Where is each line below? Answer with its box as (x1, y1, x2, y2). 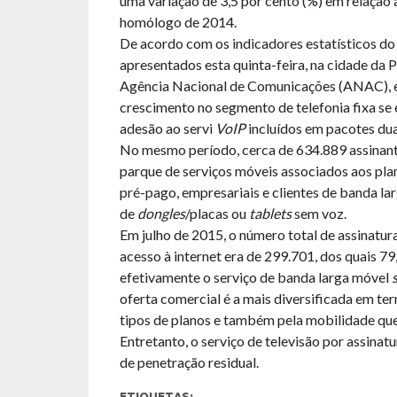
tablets (248, 205, 294, 222)
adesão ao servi (119, 120, 215, 136)
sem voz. (293, 205, 346, 222)
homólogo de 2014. (119, 13, 237, 30)
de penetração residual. (119, 354, 259, 370)
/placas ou (184, 205, 249, 222)
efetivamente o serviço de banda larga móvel (119, 269, 392, 285)
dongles (136, 205, 185, 222)
